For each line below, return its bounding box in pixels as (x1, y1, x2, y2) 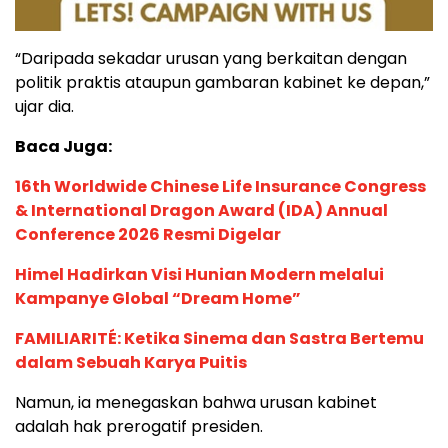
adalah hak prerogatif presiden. (15, 414, 263, 438)
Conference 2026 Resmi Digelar (15, 222, 281, 246)
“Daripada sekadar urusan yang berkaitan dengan (15, 46, 407, 70)
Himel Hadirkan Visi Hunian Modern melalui (15, 262, 384, 286)
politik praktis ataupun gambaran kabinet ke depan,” (15, 70, 430, 94)
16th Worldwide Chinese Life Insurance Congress (15, 174, 426, 198)
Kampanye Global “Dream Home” (15, 286, 301, 310)
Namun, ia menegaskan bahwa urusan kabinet (15, 390, 377, 414)
